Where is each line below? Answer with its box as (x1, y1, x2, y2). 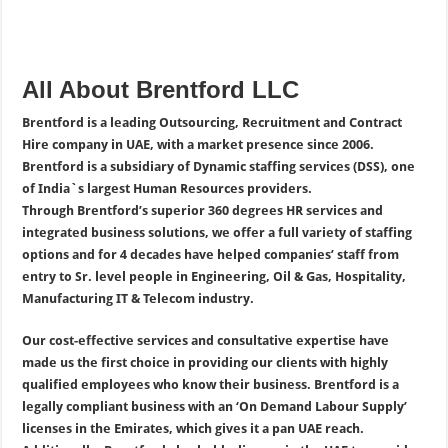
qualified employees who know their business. (22, 376, 315, 392)
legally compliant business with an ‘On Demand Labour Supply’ (22, 398, 408, 414)
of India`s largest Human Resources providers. (22, 180, 313, 196)
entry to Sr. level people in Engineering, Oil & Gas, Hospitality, (22, 268, 407, 284)
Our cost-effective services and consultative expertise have (22, 332, 390, 348)
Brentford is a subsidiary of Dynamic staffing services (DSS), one (22, 158, 416, 174)
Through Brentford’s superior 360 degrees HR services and (22, 202, 384, 218)
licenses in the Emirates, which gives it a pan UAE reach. (22, 420, 365, 436)
